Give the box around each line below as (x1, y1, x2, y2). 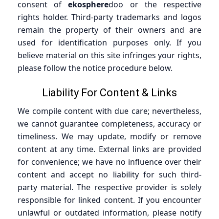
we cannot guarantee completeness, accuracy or (18, 118, 201, 129)
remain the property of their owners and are (18, 24, 201, 35)
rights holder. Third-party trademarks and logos (18, 11, 201, 22)
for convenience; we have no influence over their (18, 156, 201, 167)
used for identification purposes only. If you (18, 37, 201, 48)
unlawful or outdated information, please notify (18, 207, 201, 218)
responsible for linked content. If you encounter (18, 194, 201, 205)
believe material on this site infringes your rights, (18, 49, 201, 61)
